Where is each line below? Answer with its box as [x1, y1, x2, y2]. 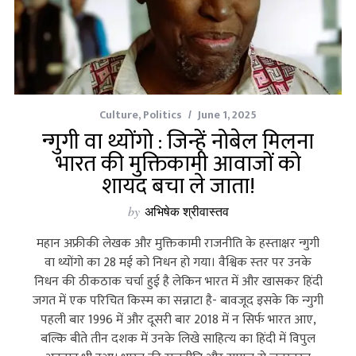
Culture [99, 106, 138, 125]
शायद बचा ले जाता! [101, 168, 255, 206]
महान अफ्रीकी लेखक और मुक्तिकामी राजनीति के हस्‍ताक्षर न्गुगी [37, 233, 319, 255]
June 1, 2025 [198, 106, 257, 125]
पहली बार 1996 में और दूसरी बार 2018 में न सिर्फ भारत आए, [40, 309, 316, 331]
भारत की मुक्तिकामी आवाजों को [55, 145, 301, 184]
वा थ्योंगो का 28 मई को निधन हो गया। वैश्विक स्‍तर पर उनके [44, 252, 311, 274]
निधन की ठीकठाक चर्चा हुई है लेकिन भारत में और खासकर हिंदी [33, 271, 323, 293]
